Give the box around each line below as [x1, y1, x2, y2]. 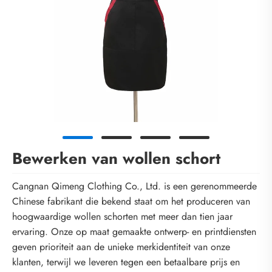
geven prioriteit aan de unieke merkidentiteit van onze [12, 240, 230, 254]
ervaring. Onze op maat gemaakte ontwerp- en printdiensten [12, 225, 256, 239]
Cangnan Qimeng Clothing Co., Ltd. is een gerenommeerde [12, 179, 257, 194]
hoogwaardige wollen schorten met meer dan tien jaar [12, 209, 233, 224]
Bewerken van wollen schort [12, 147, 220, 170]
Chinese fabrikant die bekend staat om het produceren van [12, 194, 250, 209]
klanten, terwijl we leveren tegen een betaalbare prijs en [12, 255, 240, 270]
